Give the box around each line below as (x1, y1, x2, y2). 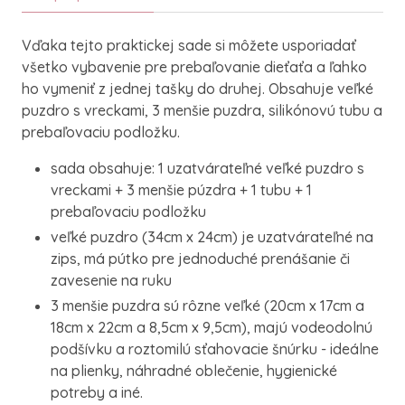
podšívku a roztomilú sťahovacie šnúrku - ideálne (51, 340, 379, 358)
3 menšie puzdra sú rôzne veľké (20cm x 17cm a (51, 297, 364, 315)
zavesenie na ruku (51, 271, 172, 289)
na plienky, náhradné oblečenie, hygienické (51, 362, 337, 380)
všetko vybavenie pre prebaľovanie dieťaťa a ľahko (22, 58, 367, 76)
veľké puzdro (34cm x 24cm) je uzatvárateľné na (51, 228, 373, 246)
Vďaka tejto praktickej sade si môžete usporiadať (22, 36, 356, 54)
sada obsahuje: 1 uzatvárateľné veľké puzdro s (51, 159, 364, 177)
